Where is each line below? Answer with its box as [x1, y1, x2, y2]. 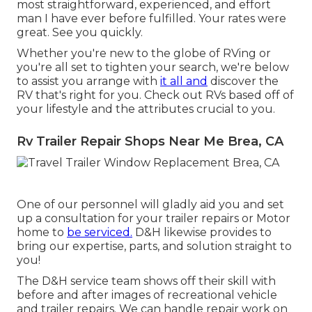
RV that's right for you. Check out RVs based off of [17, 88, 294, 102]
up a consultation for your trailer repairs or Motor [17, 211, 290, 225]
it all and [160, 75, 208, 88]
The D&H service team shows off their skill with [17, 274, 276, 288]
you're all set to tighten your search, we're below [17, 61, 289, 75]
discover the [208, 75, 279, 88]
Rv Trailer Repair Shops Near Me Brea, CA [17, 134, 283, 150]
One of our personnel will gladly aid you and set [17, 197, 284, 211]
